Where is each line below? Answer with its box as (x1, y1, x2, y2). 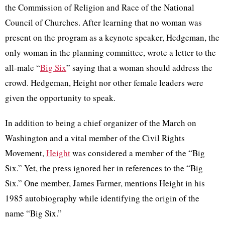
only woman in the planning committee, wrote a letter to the (5, 47, 216, 59)
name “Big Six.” (5, 207, 62, 219)
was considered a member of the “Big (70, 147, 205, 159)
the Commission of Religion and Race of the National (5, 2, 194, 14)
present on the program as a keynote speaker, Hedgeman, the (5, 32, 219, 44)
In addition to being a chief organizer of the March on (5, 117, 196, 129)
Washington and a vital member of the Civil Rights (5, 132, 185, 144)
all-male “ (5, 62, 40, 74)
